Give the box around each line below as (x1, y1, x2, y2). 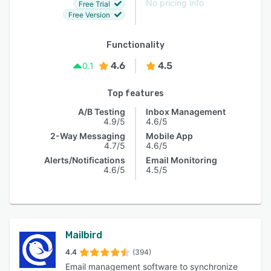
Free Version (68, 10, 110, 19)
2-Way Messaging (50, 131, 125, 141)
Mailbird (65, 229, 102, 241)
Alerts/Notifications (44, 155, 125, 165)
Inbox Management (146, 106, 226, 117)
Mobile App (146, 131, 193, 141)
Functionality (106, 40, 165, 50)
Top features (107, 88, 164, 99)
